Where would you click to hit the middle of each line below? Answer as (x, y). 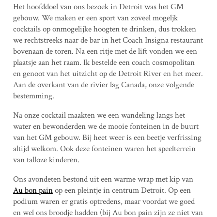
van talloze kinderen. (46, 160)
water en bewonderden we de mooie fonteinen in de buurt (106, 126)
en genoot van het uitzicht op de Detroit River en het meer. (108, 74)
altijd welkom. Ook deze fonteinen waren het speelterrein (104, 149)
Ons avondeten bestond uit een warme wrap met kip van (103, 179)
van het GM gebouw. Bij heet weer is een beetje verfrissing (107, 138)
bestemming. (33, 96)
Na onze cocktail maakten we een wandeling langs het (99, 115)
